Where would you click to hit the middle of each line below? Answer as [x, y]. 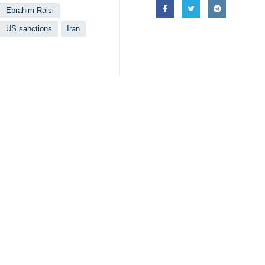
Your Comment [52, 171]
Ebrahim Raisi [30, 10]
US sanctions [29, 29]
